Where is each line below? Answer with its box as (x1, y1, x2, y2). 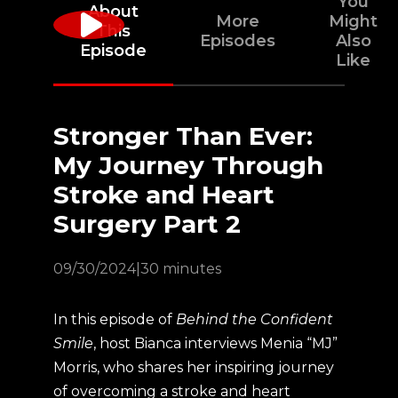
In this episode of (53, 311, 176, 328)
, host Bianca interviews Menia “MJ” (93, 335, 338, 352)
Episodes (200, 31, 275, 51)
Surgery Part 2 (53, 209, 241, 239)
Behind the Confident (176, 311, 333, 328)
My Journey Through (53, 150, 323, 180)
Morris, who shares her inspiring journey (53, 359, 334, 376)
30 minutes (140, 260, 221, 277)
